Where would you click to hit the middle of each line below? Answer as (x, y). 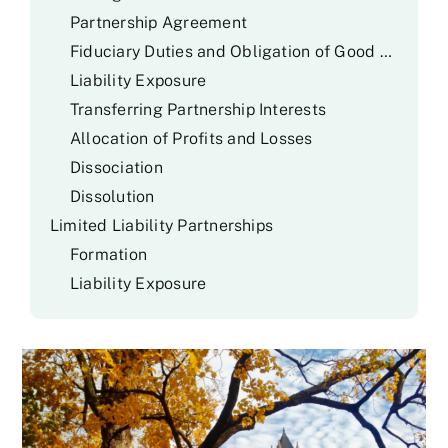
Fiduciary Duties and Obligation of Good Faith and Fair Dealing (385, 51)
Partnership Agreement (158, 22)
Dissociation (116, 167)
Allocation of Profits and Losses (191, 138)
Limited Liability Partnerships (161, 225)
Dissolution (112, 196)
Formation (108, 254)
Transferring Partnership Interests (198, 109)
